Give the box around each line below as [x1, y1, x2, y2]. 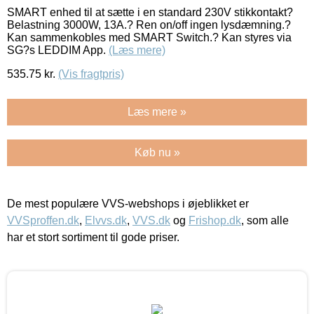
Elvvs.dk [85, 214, 127, 226]
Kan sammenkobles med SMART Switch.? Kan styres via [7, 31, 292, 43]
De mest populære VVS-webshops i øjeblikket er [7, 197, 249, 210]
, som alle [241, 214, 289, 226]
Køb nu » [134, 146, 180, 158]
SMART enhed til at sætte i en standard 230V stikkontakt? [7, 6, 293, 18]
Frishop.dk [189, 214, 241, 226]
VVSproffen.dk [7, 214, 79, 226]
